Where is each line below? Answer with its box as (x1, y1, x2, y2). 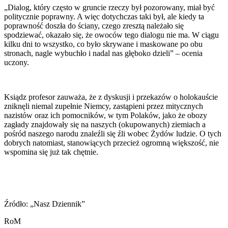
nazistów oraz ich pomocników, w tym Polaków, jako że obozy (4, 110, 207, 120)
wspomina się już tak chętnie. (4, 147, 98, 156)
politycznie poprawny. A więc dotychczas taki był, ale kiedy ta (4, 12, 204, 21)
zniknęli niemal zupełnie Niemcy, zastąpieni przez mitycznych (4, 101, 203, 110)
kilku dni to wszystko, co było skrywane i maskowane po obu (4, 39, 203, 48)
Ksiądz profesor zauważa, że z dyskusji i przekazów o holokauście (4, 92, 218, 101)
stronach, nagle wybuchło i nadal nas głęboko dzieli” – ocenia (4, 48, 203, 58)
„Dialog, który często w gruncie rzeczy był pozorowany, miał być (4, 3, 215, 12)
